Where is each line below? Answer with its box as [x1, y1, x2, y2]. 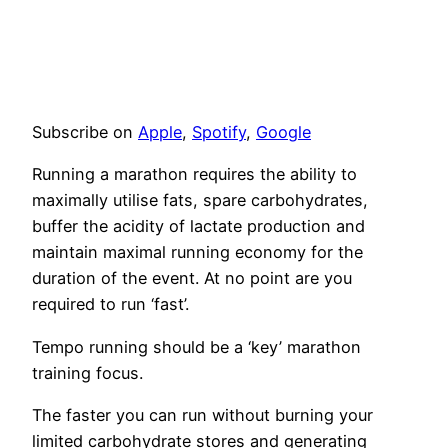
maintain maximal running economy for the [32, 242, 363, 263]
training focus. [32, 362, 143, 383]
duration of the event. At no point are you [32, 268, 352, 289]
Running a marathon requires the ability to [32, 164, 357, 185]
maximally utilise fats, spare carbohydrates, [32, 190, 368, 211]
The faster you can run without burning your [32, 405, 373, 426]
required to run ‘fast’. [32, 294, 189, 315]
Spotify [192, 122, 246, 143]
